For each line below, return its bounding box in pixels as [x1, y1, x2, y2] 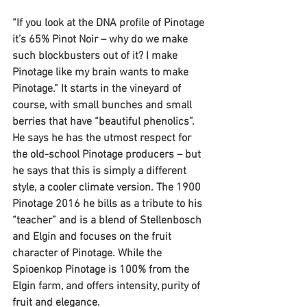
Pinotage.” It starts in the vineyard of [12, 82, 184, 96]
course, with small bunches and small [12, 98, 195, 112]
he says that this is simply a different [12, 164, 189, 178]
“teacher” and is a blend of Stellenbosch [12, 213, 204, 228]
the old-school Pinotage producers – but [12, 147, 204, 162]
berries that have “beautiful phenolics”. [12, 114, 195, 129]
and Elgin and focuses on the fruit [12, 230, 174, 244]
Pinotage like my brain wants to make [12, 65, 191, 79]
